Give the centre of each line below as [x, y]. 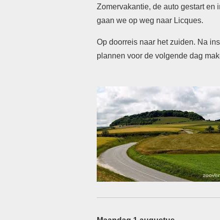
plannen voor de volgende [143, 56]
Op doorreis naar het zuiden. [147, 42]
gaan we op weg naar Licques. [150, 20]
